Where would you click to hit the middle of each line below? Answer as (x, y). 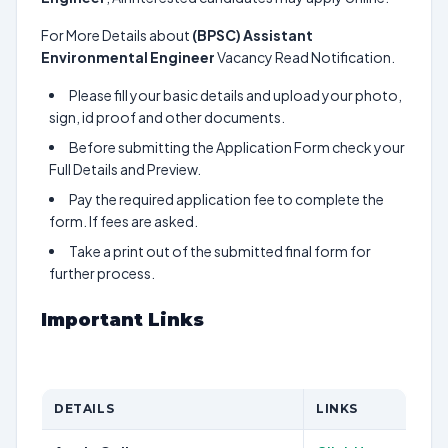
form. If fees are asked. (123, 221)
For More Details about (116, 35)
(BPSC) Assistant (252, 35)
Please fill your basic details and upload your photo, (235, 95)
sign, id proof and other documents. (167, 117)
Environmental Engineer (128, 57)
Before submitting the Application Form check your (237, 147)
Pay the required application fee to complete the (226, 199)
